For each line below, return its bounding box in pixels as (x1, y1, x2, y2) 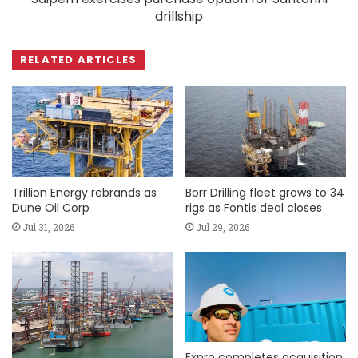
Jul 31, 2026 (22, 220, 74, 233)
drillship (155, 7, 203, 26)
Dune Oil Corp (12, 199, 89, 216)
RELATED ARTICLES (20, 52, 137, 68)
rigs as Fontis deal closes (185, 199, 322, 216)
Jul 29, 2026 (196, 220, 249, 233)
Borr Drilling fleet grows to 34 (185, 184, 344, 201)
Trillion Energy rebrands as (12, 184, 157, 201)
